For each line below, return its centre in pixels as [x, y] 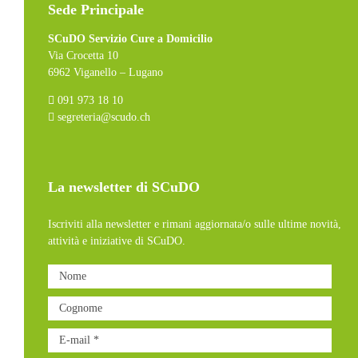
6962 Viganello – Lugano [105, 72]
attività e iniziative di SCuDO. [116, 241]
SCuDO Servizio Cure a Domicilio [130, 39]
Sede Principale [95, 10]
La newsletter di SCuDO [123, 187]
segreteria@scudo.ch [102, 117]
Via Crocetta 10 [83, 56]
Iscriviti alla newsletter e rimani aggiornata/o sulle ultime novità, [194, 224]
